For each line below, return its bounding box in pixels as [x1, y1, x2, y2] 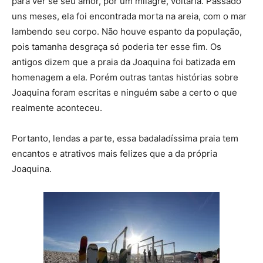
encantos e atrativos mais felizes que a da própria [12, 147, 217, 159]
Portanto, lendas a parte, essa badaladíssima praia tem [12, 132, 238, 144]
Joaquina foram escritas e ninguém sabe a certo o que [12, 86, 237, 98]
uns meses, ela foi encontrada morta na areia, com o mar [12, 10, 247, 22]
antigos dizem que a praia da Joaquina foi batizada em [12, 56, 235, 68]
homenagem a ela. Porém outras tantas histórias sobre [12, 71, 238, 83]
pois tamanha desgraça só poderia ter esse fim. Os [12, 41, 221, 52]
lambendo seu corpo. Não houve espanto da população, [12, 25, 242, 37]
